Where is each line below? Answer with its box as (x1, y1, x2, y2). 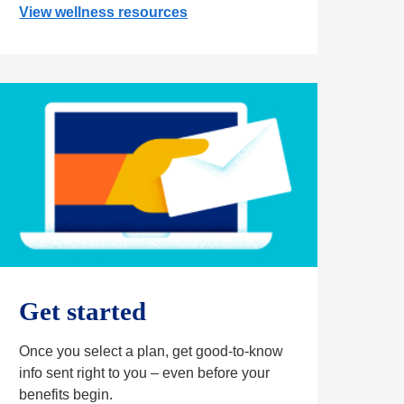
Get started (19, 297, 147, 326)
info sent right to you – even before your (19, 365, 271, 381)
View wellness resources (19, 5, 188, 21)
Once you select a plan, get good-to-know (19, 344, 284, 360)
